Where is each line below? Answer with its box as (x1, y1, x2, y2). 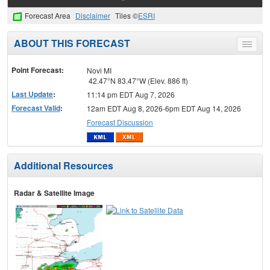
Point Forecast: (11, 64, 64, 75)
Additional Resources (14, 159, 113, 173)
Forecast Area (25, 10, 71, 21)
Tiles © (115, 10, 138, 21)
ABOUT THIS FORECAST (14, 36, 130, 50)
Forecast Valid (11, 102, 60, 113)
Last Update (11, 88, 53, 99)
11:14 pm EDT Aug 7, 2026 (86, 89, 175, 99)
